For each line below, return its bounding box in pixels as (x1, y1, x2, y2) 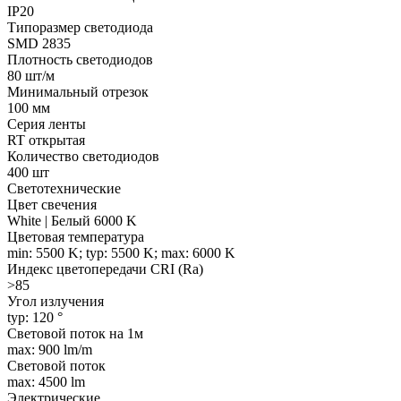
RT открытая (7, 132, 85, 149)
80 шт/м (7, 68, 55, 84)
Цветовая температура (7, 229, 144, 245)
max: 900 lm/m (7, 342, 92, 358)
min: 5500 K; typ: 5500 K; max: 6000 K (7, 245, 235, 261)
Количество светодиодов (7, 149, 159, 165)
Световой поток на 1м (7, 326, 143, 342)
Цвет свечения (7, 197, 97, 213)
